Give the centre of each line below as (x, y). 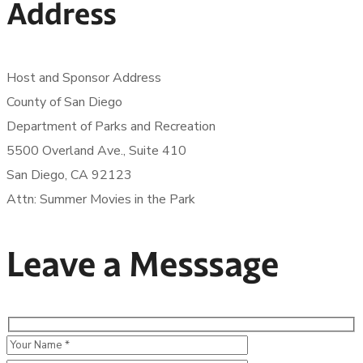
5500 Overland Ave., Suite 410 (96, 151)
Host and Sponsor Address (84, 78)
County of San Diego (64, 102)
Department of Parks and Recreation (111, 126)
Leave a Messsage (143, 264)
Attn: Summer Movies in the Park (101, 199)
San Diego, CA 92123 (69, 175)
